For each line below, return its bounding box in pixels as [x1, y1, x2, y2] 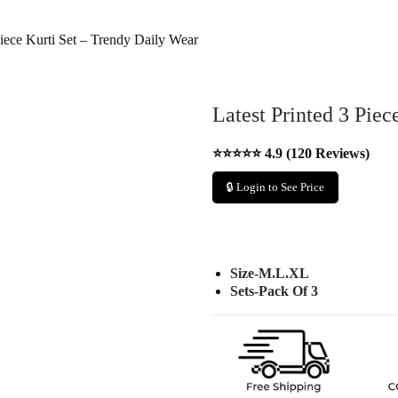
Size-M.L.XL [230, 266, 309, 281]
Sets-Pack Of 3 [230, 283, 318, 298]
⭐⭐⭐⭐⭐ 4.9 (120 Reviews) [212, 146, 370, 161]
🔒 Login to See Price [227, 180, 324, 194]
